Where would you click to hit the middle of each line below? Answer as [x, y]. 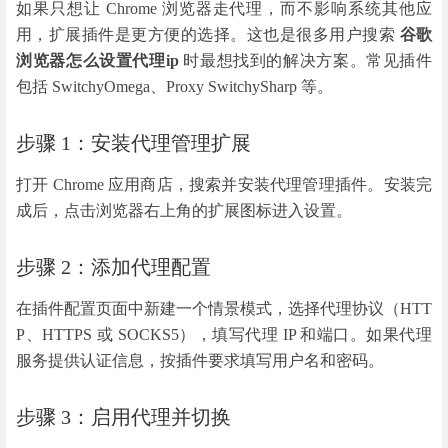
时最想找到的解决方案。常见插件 [305, 61]
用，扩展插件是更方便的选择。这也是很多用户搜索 [208, 35]
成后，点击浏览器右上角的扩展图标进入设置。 [184, 211]
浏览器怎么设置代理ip [97, 61]
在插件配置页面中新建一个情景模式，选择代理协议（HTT [224, 309]
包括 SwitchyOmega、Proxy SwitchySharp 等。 [174, 87]
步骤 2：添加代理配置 [113, 267]
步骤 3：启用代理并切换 [123, 416]
